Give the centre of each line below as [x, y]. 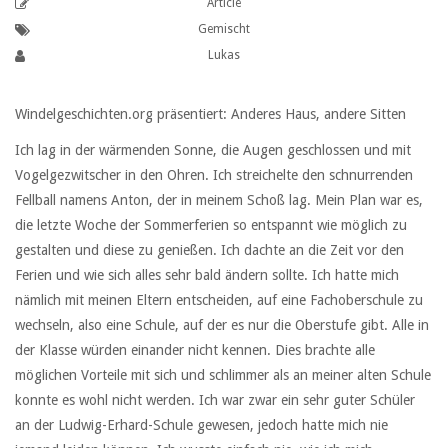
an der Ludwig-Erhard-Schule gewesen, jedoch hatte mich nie [201, 425]
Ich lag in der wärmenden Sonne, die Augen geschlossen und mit [213, 150]
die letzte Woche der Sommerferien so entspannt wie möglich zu [211, 225]
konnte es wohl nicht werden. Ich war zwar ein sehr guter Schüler [215, 400]
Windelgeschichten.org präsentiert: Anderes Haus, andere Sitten [210, 114]
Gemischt [224, 29]
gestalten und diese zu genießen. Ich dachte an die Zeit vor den [209, 250]
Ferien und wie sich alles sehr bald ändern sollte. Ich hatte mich [207, 275]
